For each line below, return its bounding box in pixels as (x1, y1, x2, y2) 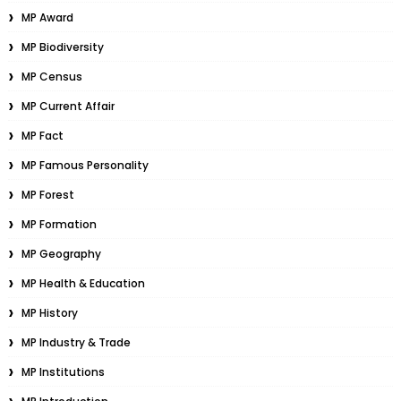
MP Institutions (21, 364, 105, 380)
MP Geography (21, 246, 101, 261)
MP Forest (21, 187, 74, 202)
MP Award (21, 10, 73, 25)
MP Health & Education (21, 276, 145, 291)
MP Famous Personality (21, 158, 149, 173)
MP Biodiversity (21, 39, 104, 55)
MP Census (21, 69, 82, 84)
